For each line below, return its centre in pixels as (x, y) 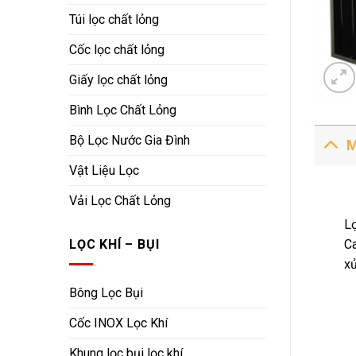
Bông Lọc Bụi (106, 293)
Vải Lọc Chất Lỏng (120, 201)
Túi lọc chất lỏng (114, 20)
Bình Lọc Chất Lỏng (123, 110)
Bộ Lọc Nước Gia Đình (130, 141)
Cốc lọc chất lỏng (117, 50)
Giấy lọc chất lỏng (118, 80)
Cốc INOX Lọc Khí (118, 323)
